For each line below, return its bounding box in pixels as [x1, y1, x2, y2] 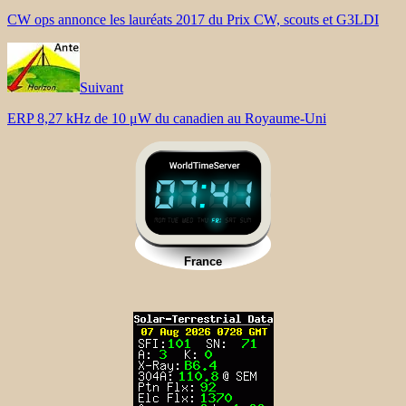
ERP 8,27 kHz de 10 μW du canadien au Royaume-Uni [7, 110, 326, 126]
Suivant [80, 79, 123, 95]
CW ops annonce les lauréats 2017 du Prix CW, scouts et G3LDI [7, 11, 379, 27]
